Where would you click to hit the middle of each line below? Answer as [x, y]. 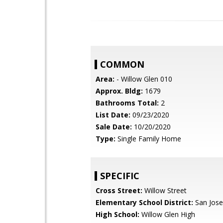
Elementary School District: [144, 202]
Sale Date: [114, 127]
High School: [117, 214]
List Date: [113, 115]
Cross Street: [119, 190]
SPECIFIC [120, 176]
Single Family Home [148, 139]
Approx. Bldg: [119, 91]
